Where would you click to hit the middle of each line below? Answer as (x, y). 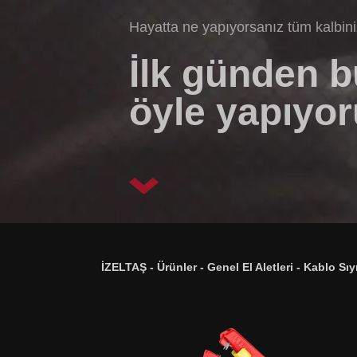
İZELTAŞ (124, 268)
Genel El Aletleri (250, 268)
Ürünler (177, 268)
